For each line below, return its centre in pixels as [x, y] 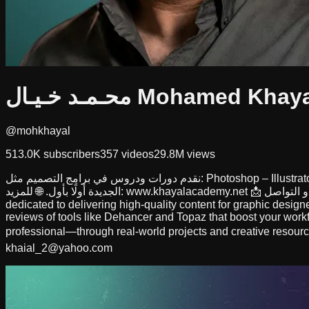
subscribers [70, 154]
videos [136, 154]
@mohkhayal [38, 130]
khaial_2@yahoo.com [59, 248]
